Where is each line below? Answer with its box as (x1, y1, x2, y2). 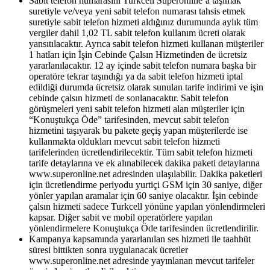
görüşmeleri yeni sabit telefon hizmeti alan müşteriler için (29, 103, 245, 114)
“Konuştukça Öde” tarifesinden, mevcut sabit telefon (29, 114, 229, 125)
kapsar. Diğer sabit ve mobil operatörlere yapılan (29, 212, 213, 222)
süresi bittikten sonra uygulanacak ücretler (29, 244, 188, 255)
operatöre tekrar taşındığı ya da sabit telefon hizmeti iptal (29, 71, 243, 81)
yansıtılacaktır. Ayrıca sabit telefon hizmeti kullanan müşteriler (29, 38, 263, 49)
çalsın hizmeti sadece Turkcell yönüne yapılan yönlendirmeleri (29, 201, 265, 212)
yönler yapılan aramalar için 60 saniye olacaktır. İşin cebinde (29, 190, 258, 201)
